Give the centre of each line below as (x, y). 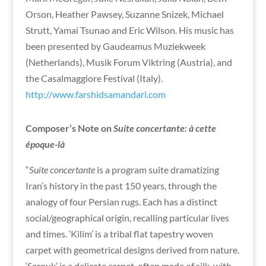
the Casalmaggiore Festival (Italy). (94, 78)
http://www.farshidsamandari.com (95, 94)
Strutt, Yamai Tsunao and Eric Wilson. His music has (129, 30)
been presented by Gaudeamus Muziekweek (115, 46)
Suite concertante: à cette (164, 128)
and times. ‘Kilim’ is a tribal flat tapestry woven (119, 234)
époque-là (45, 144)
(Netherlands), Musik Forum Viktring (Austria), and (129, 62)
